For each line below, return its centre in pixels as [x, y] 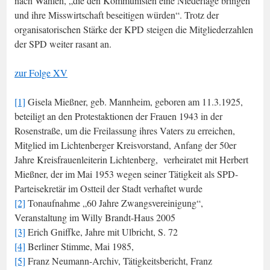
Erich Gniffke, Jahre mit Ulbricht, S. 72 [102, 231]
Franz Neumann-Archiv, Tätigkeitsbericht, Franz [119, 260]
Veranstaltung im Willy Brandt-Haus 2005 [95, 217]
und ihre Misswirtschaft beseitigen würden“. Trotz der [117, 14]
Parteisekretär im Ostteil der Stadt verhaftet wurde [108, 188]
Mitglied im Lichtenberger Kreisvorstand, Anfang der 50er [125, 145]
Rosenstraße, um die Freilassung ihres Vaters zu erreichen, [125, 130]
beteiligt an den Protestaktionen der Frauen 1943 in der [118, 116]
